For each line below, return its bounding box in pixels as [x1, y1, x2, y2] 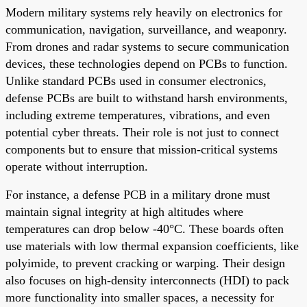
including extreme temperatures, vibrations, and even [5, 108, 270, 122]
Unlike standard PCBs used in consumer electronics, [5, 73, 267, 88]
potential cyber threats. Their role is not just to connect [5, 125, 279, 139]
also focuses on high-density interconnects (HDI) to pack [5, 273, 289, 287]
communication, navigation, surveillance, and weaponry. [5, 22, 287, 36]
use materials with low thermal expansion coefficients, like [5, 238, 299, 253]
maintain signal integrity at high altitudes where [5, 204, 243, 219]
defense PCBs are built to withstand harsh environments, [5, 90, 288, 105]
